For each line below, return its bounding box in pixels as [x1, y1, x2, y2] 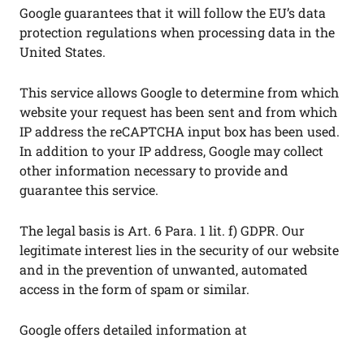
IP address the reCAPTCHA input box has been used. [19, 123, 340, 140]
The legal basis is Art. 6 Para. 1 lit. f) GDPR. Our [19, 222, 305, 239]
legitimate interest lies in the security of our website [19, 241, 339, 258]
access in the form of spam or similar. [19, 280, 249, 297]
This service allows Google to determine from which [19, 84, 339, 101]
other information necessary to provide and [19, 162, 288, 179]
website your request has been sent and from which [19, 103, 337, 120]
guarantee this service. [19, 181, 158, 198]
